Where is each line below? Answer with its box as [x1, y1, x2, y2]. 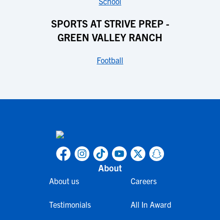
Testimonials [49, 199, 91, 209]
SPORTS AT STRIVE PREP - [51, 17, 169, 29]
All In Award [130, 199, 171, 209]
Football [97, 55, 123, 65]
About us [49, 176, 79, 186]
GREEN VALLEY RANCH [57, 31, 163, 43]
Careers [130, 176, 157, 186]
